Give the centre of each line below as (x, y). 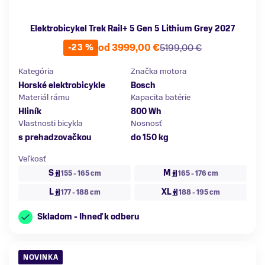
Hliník (30, 112)
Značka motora (159, 72)
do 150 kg (150, 138)
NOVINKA (41, 258)
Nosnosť (146, 124)
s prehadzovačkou (55, 138)
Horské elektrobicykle (62, 86)
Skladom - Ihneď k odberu (88, 217)
